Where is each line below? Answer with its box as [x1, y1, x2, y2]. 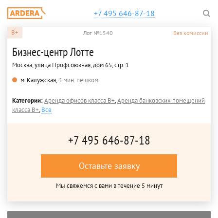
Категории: [12, 96, 44, 105]
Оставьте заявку [78, 160, 140, 171]
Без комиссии [173, 29, 208, 36]
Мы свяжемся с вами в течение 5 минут [55, 182, 163, 190]
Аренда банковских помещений [117, 96, 205, 105]
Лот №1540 [83, 29, 113, 36]
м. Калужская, [20, 76, 58, 84]
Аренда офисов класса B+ [44, 96, 115, 105]
